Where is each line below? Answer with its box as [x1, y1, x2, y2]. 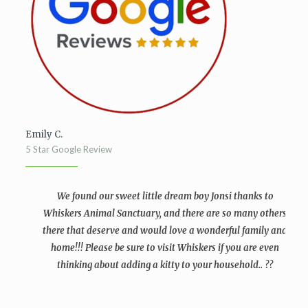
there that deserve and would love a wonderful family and [43, 225, 288, 236]
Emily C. [25, 129, 63, 140]
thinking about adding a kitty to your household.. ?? [57, 259, 274, 271]
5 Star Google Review [25, 144, 112, 155]
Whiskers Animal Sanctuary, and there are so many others [43, 208, 287, 219]
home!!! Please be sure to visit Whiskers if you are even [51, 242, 280, 254]
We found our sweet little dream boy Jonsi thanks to [56, 190, 274, 202]
